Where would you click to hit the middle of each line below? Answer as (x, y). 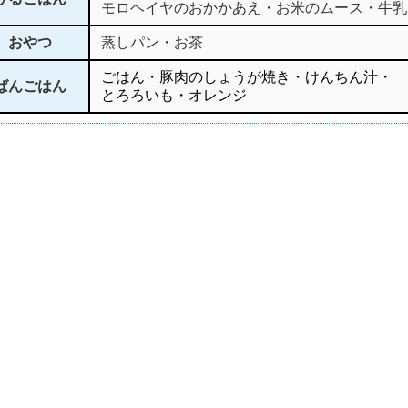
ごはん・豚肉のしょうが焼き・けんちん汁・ (247, 77)
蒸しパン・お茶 (152, 42)
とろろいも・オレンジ (174, 95)
